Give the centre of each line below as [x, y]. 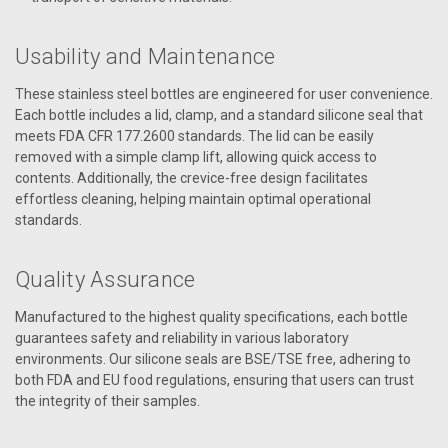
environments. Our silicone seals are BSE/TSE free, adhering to [213, 358]
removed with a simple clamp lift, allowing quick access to [196, 156]
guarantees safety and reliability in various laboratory [182, 337]
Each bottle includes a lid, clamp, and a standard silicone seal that [219, 114]
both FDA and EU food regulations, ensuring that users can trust [214, 379]
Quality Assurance [105, 279]
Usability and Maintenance [145, 56]
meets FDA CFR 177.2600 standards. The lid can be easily [194, 135]
